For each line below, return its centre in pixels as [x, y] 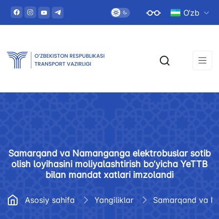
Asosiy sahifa [50, 200]
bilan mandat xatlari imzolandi [109, 175]
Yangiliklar [114, 200]
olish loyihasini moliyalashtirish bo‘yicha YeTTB [109, 164]
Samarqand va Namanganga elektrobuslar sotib [109, 153]
